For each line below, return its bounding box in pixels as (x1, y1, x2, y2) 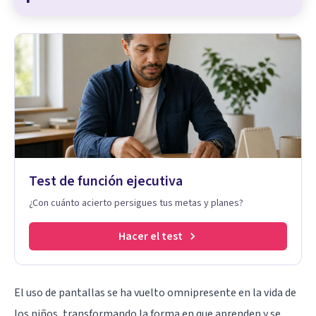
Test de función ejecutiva (29, 171, 183, 191)
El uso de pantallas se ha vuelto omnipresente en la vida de (14, 284, 296, 300)
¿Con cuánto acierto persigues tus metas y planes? (29, 195, 243, 210)
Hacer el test (118, 228, 183, 244)
